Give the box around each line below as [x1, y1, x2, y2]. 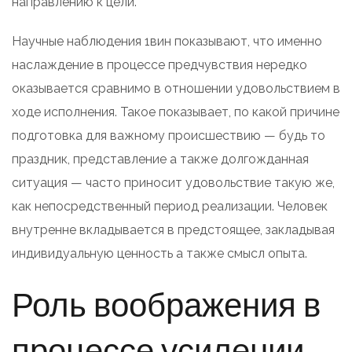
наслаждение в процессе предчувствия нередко [12, 57, 307, 72]
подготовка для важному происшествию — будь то [12, 127, 325, 143]
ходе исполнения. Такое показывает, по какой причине [12, 104, 339, 119]
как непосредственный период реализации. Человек [12, 198, 328, 214]
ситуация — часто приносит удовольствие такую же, [12, 174, 335, 190]
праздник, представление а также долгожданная [12, 151, 309, 167]
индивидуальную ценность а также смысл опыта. [12, 245, 307, 261]
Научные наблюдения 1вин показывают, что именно [12, 33, 322, 49]
